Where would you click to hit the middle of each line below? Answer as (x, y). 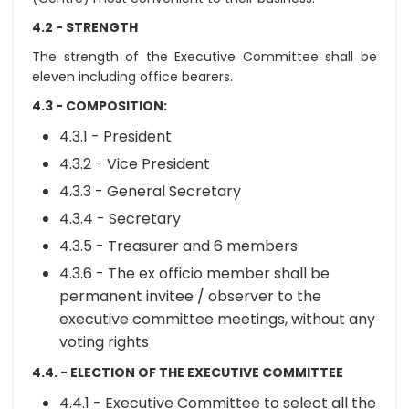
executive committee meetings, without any (217, 319)
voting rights (104, 342)
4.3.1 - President (115, 136)
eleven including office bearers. (132, 77)
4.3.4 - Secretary (120, 219)
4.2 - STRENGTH (85, 27)
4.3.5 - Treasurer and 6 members (178, 246)
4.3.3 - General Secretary (150, 191)
